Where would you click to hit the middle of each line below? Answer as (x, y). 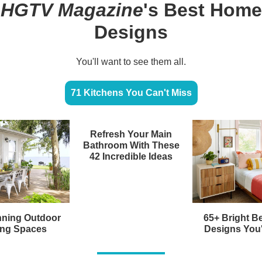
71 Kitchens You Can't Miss (131, 92)
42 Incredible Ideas (131, 156)
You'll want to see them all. (131, 61)
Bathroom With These (131, 145)
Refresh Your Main (131, 134)
